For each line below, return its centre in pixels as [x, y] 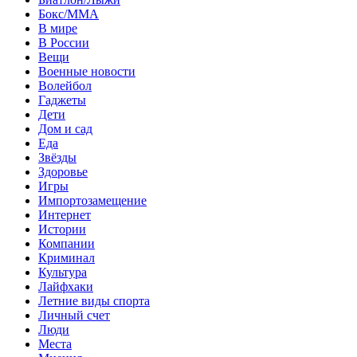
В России [64, 42]
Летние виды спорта [94, 300]
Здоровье [63, 171]
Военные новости [87, 71]
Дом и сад [65, 128]
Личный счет [74, 315]
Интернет [65, 214]
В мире [58, 28]
